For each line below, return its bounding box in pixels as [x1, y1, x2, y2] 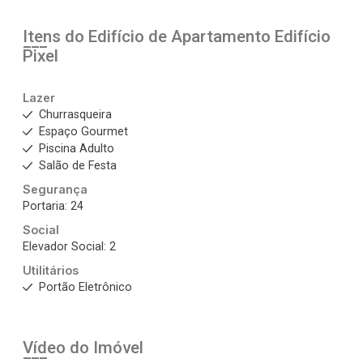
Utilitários [23, 263, 79, 277]
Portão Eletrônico [39, 280, 132, 294]
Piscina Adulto [39, 142, 114, 156]
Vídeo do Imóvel [23, 338, 143, 357]
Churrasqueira [39, 108, 112, 122]
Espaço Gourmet [39, 125, 128, 139]
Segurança [23, 182, 88, 196]
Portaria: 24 [23, 199, 83, 213]
